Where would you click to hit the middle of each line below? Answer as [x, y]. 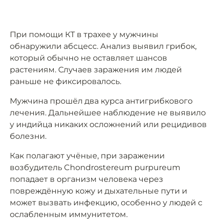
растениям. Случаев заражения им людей [96, 70]
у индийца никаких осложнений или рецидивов [108, 125]
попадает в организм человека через [87, 179]
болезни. [28, 136]
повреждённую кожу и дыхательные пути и [99, 191]
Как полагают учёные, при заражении [87, 156]
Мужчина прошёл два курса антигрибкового [101, 101]
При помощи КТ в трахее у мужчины [84, 35]
